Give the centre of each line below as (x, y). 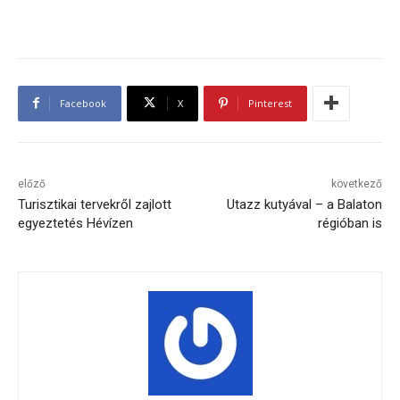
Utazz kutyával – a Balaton (304, 204)
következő (356, 183)
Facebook (83, 103)
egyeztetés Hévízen (75, 223)
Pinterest (270, 103)
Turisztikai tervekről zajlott (95, 204)
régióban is (350, 223)
